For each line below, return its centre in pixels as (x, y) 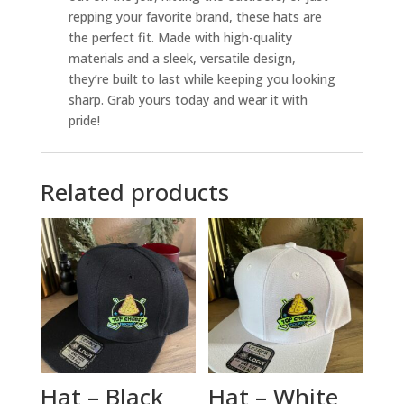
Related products (134, 192)
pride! (84, 120)
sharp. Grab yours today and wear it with (188, 99)
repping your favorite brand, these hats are (195, 16)
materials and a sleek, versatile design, (182, 58)
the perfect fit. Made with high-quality (180, 37)
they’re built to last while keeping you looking (202, 78)
